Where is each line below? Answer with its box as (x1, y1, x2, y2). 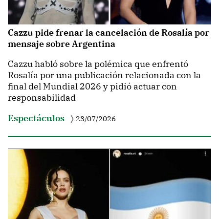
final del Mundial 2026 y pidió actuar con (8, 80, 177, 92)
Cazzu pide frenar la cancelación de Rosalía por (8, 27, 209, 39)
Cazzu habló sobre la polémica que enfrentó (8, 58, 188, 69)
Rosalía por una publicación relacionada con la (8, 69, 201, 81)
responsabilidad (8, 91, 76, 103)
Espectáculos (8, 112, 65, 124)
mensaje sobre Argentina (8, 38, 115, 50)
